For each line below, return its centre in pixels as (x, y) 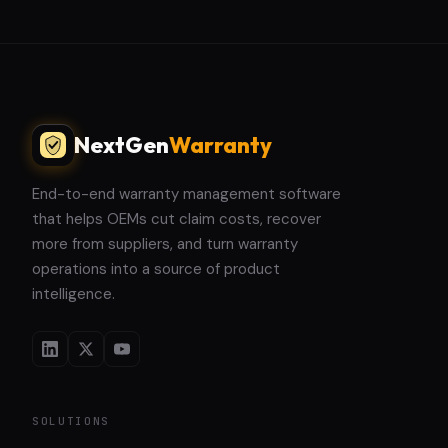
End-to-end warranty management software (186, 194)
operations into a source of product (156, 269)
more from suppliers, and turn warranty (165, 244)
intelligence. (73, 294)
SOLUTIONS (71, 421)
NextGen (121, 144)
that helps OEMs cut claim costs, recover (176, 219)
